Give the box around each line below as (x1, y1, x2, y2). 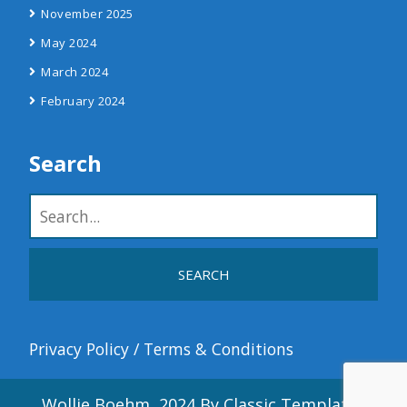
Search (29, 148, 102, 178)
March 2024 (41, 64, 108, 80)
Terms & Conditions (144, 338, 293, 360)
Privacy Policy (29, 338, 129, 360)
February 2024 (41, 93, 125, 109)
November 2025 (41, 5, 134, 22)
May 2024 (41, 35, 96, 51)
